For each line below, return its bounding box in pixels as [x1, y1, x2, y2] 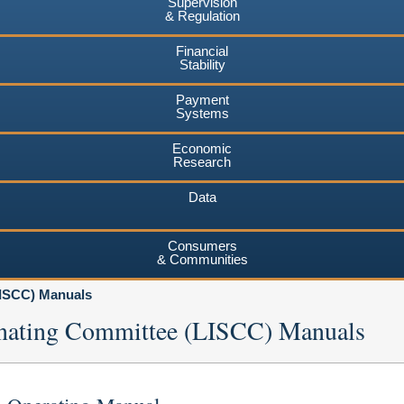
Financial [176, 42, 228, 59]
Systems [175, 105, 229, 121]
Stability [179, 56, 225, 72]
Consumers [167, 237, 237, 253]
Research [173, 153, 231, 170]
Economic [172, 140, 232, 156]
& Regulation [164, 7, 240, 23]
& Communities [156, 251, 248, 267]
